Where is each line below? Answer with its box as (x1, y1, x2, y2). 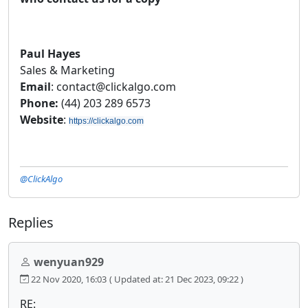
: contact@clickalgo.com (51, 78, 176, 94)
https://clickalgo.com (69, 115, 144, 126)
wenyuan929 (34, 254, 104, 269)
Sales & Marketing (20, 62, 115, 78)
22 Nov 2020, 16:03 (29, 272, 107, 285)
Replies (8, 212, 54, 232)
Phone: (20, 95, 61, 111)
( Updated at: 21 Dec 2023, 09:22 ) (109, 272, 243, 285)
